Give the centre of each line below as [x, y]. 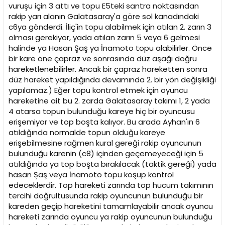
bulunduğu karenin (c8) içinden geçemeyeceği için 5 [106, 154]
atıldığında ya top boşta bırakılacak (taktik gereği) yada [113, 164]
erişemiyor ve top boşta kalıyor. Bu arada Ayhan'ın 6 [104, 122]
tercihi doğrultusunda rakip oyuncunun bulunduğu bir [106, 196]
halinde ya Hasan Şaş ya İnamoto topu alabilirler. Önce [110, 48]
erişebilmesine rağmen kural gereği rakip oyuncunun [105, 143]
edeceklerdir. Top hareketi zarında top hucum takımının [111, 185]
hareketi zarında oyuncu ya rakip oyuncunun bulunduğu [110, 217]
